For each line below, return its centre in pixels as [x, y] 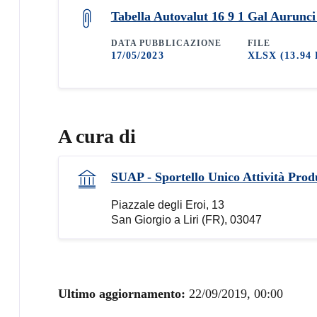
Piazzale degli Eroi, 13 [167, 204]
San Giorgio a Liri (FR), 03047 [186, 219]
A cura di [97, 136]
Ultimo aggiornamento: [123, 293]
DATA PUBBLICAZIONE [166, 43]
